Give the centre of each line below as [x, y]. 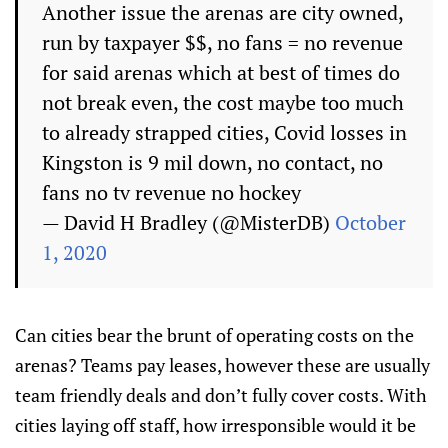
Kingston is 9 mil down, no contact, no [212, 162]
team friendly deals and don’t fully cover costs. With [221, 395]
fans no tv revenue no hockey [171, 192]
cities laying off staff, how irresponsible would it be [215, 425]
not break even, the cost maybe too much [223, 102]
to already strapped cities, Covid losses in [224, 132]
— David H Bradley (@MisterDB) [188, 222]
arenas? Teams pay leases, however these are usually [222, 365]
